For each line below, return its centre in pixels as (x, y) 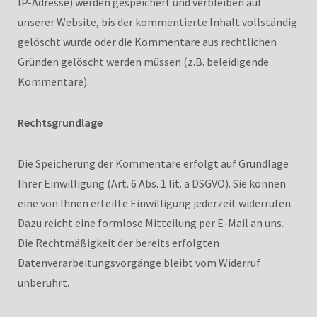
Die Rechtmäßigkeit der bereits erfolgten (119, 242)
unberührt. (44, 282)
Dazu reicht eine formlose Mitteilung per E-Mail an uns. (151, 223)
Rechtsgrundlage (60, 122)
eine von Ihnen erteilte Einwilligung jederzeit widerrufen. (155, 203)
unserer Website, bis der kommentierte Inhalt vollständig (157, 22)
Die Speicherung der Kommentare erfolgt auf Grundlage (153, 163)
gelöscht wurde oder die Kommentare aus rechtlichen (147, 41)
